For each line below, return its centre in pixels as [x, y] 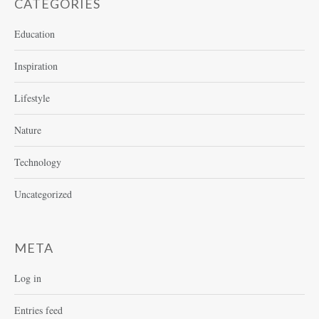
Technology [38, 162]
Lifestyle [32, 98]
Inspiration [36, 66]
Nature [28, 130]
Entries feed [38, 310]
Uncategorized [43, 194]
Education [35, 34]
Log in [28, 278]
